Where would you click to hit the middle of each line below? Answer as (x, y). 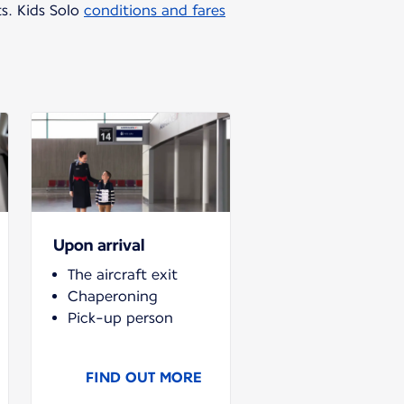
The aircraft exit (123, 274)
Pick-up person (120, 317)
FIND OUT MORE (143, 377)
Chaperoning (113, 296)
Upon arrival (99, 244)
